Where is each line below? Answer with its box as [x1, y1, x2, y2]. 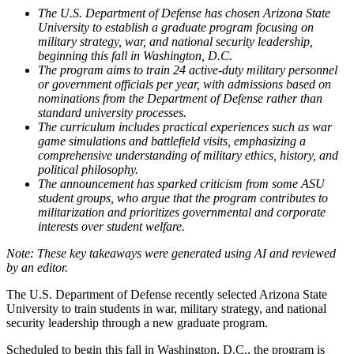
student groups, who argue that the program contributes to [38, 190, 328, 205]
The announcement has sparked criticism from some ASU [38, 176, 325, 190]
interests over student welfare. [38, 219, 185, 233]
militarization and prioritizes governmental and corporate [38, 205, 326, 219]
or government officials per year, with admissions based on [38, 77, 331, 91]
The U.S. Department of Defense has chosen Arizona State [38, 6, 330, 20]
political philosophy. [38, 162, 138, 176]
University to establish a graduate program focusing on [38, 20, 314, 34]
